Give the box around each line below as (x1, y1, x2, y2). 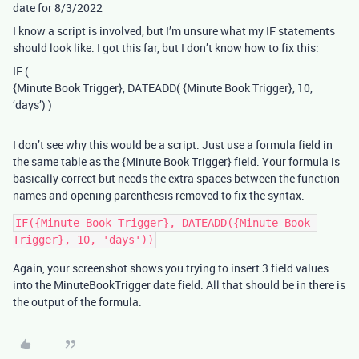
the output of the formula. (13, 293, 142, 309)
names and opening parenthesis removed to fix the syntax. (13, 187, 305, 203)
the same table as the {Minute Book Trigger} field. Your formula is (13, 153, 340, 169)
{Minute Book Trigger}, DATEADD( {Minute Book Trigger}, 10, (13, 79, 313, 95)
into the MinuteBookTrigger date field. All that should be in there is (13, 276, 345, 292)
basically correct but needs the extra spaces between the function (13, 170, 340, 186)
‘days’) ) (13, 96, 52, 112)
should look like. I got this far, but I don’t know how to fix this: (13, 39, 319, 55)
